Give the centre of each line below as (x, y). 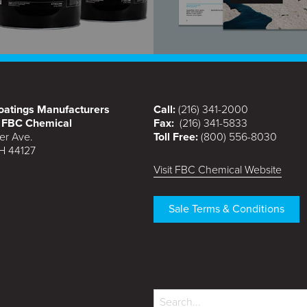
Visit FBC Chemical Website (218, 170)
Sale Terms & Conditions (226, 209)
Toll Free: (177, 137)
